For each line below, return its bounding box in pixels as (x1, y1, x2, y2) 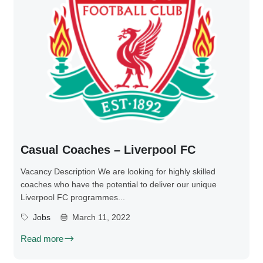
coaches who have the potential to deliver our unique (21, 180, 217, 190)
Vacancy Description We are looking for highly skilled (21, 167, 215, 177)
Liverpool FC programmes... (21, 193, 125, 203)
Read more (21, 234, 63, 244)
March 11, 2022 (72, 213, 130, 222)
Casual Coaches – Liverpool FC (21, 143, 195, 157)
